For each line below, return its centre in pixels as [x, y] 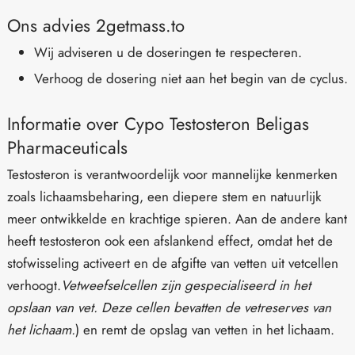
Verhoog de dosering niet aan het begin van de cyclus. [191, 78]
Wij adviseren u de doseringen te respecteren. [168, 52]
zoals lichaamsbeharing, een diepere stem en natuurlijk [164, 196]
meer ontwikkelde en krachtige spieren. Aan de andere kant [177, 218]
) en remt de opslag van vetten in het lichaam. [205, 329]
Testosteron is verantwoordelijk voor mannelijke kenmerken [172, 174]
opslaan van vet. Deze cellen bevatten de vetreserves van [169, 307]
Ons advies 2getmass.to [96, 25]
